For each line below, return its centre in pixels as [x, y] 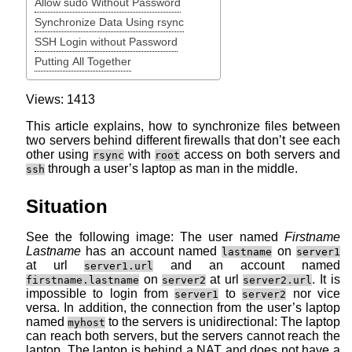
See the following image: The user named [155, 237]
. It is [326, 280]
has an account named [151, 251]
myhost [86, 323]
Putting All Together [83, 61]
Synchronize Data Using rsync [109, 22]
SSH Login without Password [106, 41]
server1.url [119, 266]
